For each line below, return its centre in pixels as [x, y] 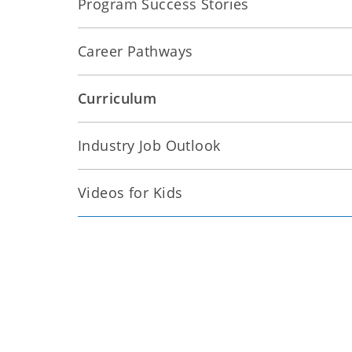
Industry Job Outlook [149, 145]
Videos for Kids [130, 192]
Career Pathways [136, 51]
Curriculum [117, 98]
